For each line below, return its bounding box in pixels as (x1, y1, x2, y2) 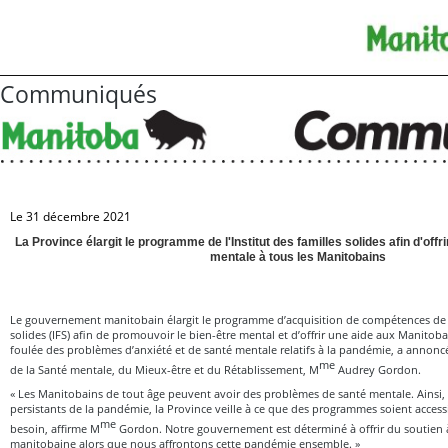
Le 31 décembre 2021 (10, 207, 131, 225)
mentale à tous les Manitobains (209, 249, 386, 264)
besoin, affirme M (10, 420, 100, 436)
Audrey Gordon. (335, 361, 421, 377)
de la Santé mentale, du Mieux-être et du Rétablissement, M (10, 361, 319, 377)
